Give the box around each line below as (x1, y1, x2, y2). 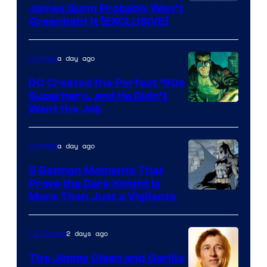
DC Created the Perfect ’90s (29, 76, 185, 89)
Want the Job (29, 102, 101, 116)
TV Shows (29, 228, 66, 238)
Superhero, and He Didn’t (29, 89, 167, 103)
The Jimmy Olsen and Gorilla (29, 251, 184, 265)
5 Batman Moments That (29, 163, 164, 177)
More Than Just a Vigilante (29, 190, 176, 203)
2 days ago (66, 228, 108, 238)
